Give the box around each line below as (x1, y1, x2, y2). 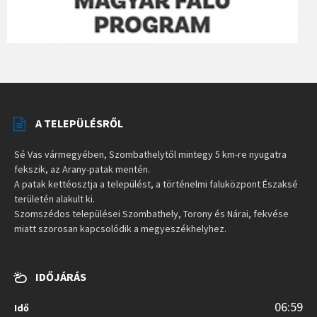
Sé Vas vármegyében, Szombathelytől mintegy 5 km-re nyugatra (14, 147, 287, 161)
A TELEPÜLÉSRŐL (35, 115, 123, 130)
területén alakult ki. (14, 192, 95, 205)
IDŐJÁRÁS (35, 269, 86, 284)
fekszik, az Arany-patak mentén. (14, 162, 150, 175)
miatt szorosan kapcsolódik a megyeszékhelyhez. (14, 221, 226, 235)
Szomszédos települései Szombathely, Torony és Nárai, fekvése (14, 207, 289, 220)
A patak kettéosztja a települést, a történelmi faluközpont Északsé (14, 177, 298, 190)
